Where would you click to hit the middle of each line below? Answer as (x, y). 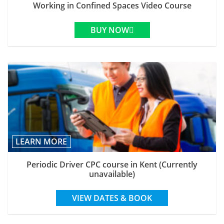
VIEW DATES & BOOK (112, 198)
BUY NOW (109, 30)
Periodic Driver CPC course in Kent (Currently (112, 164)
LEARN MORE (41, 141)
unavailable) (112, 174)
